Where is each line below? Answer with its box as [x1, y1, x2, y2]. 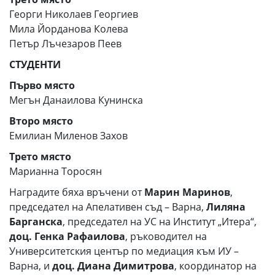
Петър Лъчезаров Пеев [9, 37, 122, 50]
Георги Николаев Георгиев [9, 7, 138, 21]
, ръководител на [125, 230, 207, 243]
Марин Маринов [144, 185, 230, 199]
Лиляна [206, 200, 246, 214]
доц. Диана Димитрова [52, 259, 174, 273]
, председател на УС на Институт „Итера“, [63, 215, 257, 228]
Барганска [9, 215, 63, 228]
